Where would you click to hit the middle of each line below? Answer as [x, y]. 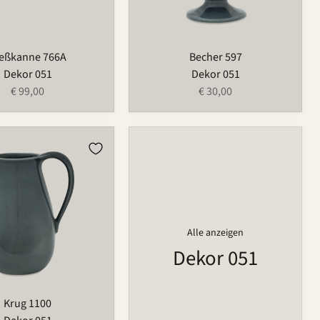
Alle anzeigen [216, 233]
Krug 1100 [28, 303]
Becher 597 [215, 57]
